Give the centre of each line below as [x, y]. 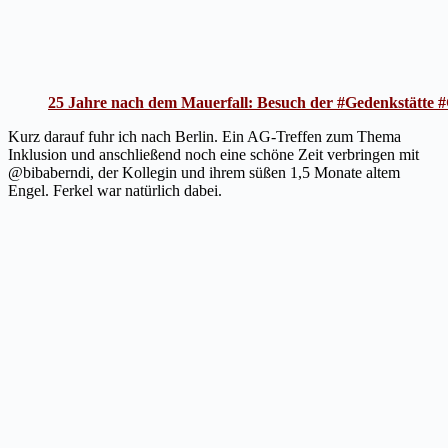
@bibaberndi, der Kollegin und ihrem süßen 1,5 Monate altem [204, 172]
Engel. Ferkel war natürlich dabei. [115, 190]
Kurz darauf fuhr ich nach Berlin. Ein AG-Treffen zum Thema [204, 136]
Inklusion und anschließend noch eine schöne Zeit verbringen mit [213, 154]
